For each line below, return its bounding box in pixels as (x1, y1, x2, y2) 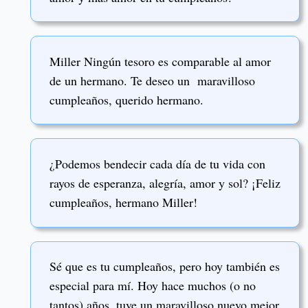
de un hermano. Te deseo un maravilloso (49, 71, 255, 89)
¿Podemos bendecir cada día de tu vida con (49, 155, 265, 173)
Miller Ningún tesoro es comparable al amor (49, 52, 271, 69)
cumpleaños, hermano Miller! (49, 194, 197, 211)
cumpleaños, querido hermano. (49, 91, 203, 108)
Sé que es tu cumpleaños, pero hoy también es (49, 258, 280, 275)
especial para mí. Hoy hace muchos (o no (49, 277, 256, 294)
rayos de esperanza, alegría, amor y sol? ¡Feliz (49, 175, 280, 192)
